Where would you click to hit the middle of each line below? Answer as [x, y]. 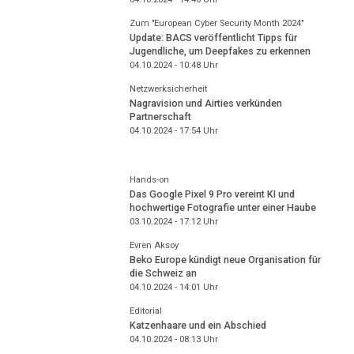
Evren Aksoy [154, 245]
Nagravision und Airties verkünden [205, 104]
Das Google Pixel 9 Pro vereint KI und [212, 194]
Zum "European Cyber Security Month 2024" [216, 23]
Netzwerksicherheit [168, 88]
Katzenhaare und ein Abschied [198, 326]
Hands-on [149, 179]
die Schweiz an [163, 273]
